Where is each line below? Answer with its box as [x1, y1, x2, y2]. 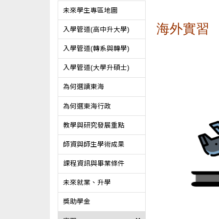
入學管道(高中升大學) [63, 25, 130, 33]
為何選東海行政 [63, 102, 111, 110]
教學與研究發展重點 [63, 121, 125, 129]
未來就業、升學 [63, 179, 111, 187]
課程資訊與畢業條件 [63, 160, 125, 168]
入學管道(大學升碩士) [63, 64, 130, 72]
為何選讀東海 [63, 83, 104, 91]
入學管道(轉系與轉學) [63, 44, 130, 52]
